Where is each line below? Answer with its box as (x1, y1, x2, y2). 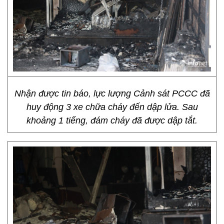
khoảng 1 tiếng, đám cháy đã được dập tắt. (26, 115, 197, 125)
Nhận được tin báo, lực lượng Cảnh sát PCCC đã (14, 88, 210, 98)
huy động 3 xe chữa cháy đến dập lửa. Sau (26, 102, 198, 112)
